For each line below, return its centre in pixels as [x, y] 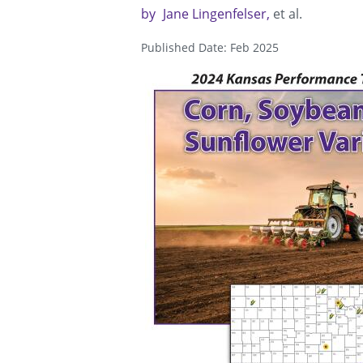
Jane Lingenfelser [215, 14]
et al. [288, 14]
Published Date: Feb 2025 [210, 48]
